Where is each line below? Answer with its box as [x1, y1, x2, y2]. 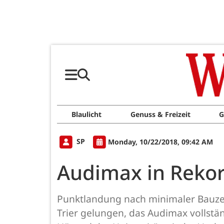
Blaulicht [71, 109, 101, 119]
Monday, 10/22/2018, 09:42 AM [108, 136, 213, 146]
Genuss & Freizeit [130, 109, 190, 119]
